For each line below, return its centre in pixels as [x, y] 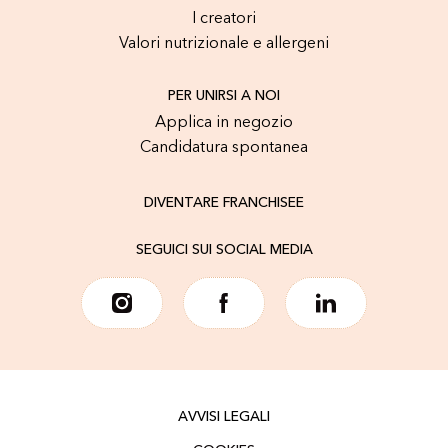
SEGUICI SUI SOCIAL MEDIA [224, 250]
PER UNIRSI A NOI [224, 96]
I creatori [224, 19]
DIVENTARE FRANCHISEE [224, 203]
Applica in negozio [224, 123]
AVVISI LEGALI [224, 417]
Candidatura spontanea [224, 148]
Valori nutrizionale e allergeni [224, 44]
